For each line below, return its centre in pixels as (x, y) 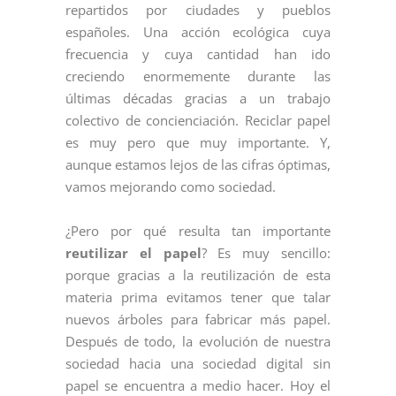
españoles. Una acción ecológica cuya (198, 32)
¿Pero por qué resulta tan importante (198, 231)
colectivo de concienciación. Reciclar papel (198, 120)
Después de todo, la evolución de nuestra (198, 341)
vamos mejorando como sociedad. (171, 187)
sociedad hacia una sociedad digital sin (198, 363)
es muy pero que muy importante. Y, (198, 142)
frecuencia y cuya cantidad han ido (198, 54)
